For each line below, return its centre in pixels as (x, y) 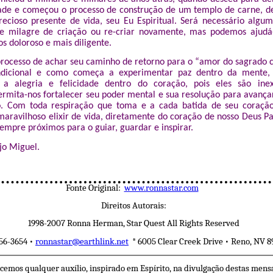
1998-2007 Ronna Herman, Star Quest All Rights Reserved (134, 224)
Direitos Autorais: (134, 205)
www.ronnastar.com (161, 188)
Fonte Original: (95, 188)
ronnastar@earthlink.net (82, 241)
